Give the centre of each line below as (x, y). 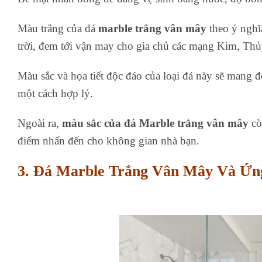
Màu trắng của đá (56, 29)
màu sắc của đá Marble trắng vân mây (155, 123)
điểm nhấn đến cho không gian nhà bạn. (108, 140)
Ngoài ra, (40, 123)
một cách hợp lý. (55, 93)
